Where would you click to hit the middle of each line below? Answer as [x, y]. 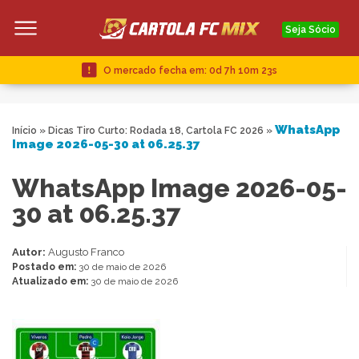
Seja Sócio [311, 29]
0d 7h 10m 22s [243, 70]
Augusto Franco [86, 252]
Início [24, 131]
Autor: [30, 252]
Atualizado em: [51, 282]
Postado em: [45, 267]
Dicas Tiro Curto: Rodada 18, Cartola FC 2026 [156, 131]
